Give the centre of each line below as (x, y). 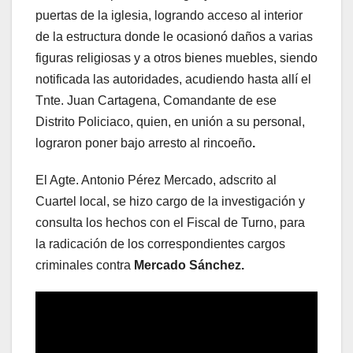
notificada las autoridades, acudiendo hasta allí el (173, 79)
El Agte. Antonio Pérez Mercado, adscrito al (156, 180)
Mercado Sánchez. (189, 265)
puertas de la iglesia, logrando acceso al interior (169, 15)
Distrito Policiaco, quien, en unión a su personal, (170, 121)
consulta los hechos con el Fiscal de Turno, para (170, 222)
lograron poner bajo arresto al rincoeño (144, 143)
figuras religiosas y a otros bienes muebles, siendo (176, 58)
